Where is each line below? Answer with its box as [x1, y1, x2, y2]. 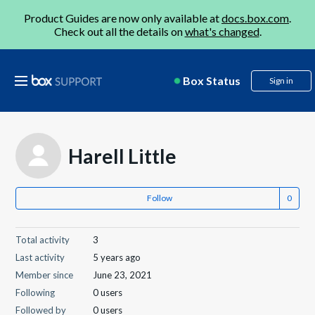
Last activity [15, 252, 65, 263]
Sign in [269, 75, 293, 86]
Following [15, 287, 56, 298]
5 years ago [93, 252, 141, 263]
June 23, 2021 [93, 269, 153, 281]
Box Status [183, 74, 240, 87]
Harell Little [68, 143, 177, 168]
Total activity [15, 234, 70, 245]
